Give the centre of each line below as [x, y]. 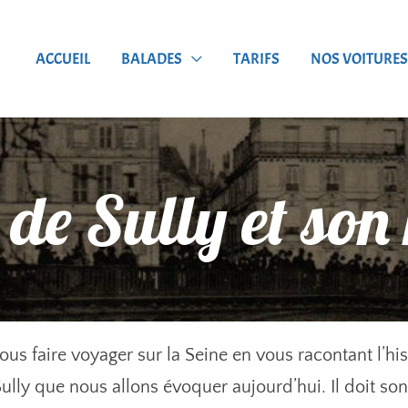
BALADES [152, 58]
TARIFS [256, 58]
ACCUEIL [63, 58]
